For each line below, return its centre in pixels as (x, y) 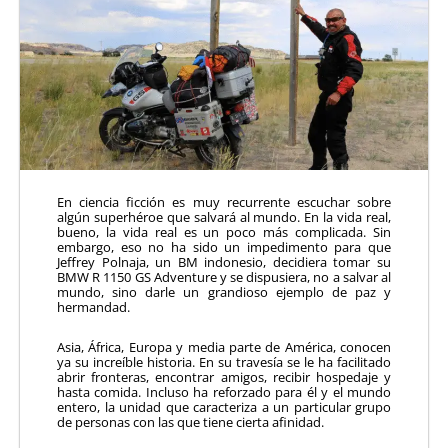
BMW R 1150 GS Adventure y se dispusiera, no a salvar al (224, 276)
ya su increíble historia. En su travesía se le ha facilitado (224, 361)
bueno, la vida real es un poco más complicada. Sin (224, 231)
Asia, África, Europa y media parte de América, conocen (224, 346)
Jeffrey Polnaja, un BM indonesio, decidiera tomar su (224, 261)
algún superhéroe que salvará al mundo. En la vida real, (224, 216)
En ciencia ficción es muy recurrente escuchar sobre (224, 201)
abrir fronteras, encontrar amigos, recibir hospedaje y (224, 376)
